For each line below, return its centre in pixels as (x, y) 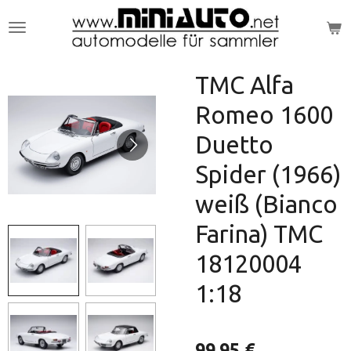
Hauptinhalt (43, 36)
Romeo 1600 (264, 115)
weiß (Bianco (266, 204)
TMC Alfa (244, 85)
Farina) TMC (259, 234)
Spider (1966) (268, 174)
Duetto (234, 145)
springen (34, 56)
